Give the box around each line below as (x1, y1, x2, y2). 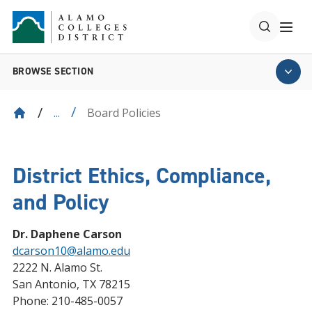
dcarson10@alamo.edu (13, 243, 130, 258)
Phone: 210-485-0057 (13, 293, 123, 309)
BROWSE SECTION (13, 65, 94, 78)
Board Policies (87, 104, 161, 120)
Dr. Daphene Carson (13, 226, 122, 242)
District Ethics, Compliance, (13, 161, 271, 190)
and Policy (13, 187, 109, 217)
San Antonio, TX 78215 (13, 276, 130, 292)
